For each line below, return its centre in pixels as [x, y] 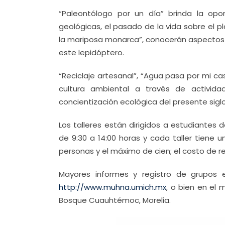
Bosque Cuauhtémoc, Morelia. [115, 200]
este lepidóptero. [91, 52]
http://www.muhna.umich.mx [113, 187]
